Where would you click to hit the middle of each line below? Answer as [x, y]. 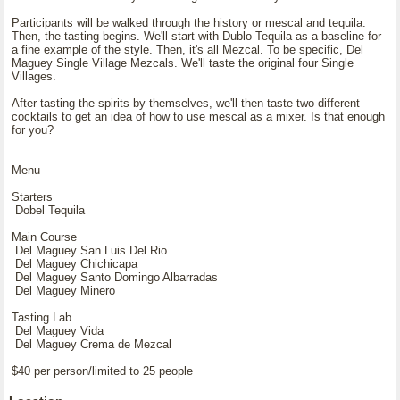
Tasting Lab [42, 317]
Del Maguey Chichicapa [75, 264]
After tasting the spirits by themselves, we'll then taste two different [186, 103]
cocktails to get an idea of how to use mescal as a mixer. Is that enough [198, 117]
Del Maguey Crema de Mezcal [92, 344]
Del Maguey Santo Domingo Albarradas [115, 277]
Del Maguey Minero [63, 291]
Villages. [34, 76]
